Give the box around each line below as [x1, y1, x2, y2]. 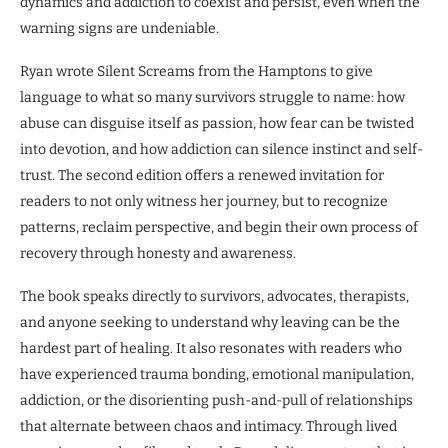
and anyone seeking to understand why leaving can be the [20, 313, 400, 331]
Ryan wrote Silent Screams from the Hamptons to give [20, 62, 373, 80]
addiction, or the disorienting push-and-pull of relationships [20, 391, 413, 409]
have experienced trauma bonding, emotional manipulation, [20, 365, 414, 383]
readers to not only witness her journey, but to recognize [20, 192, 388, 210]
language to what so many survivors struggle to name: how [20, 88, 405, 106]
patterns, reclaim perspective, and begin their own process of [20, 218, 418, 236]
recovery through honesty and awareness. [20, 244, 296, 262]
